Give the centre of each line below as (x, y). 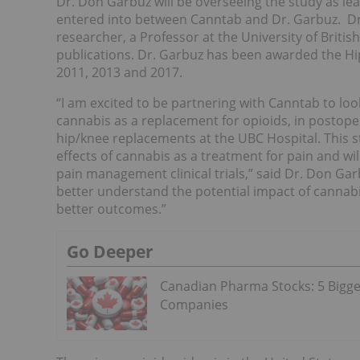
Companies (194, 305)
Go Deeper (110, 252)
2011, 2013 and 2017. (119, 73)
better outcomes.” (111, 209)
